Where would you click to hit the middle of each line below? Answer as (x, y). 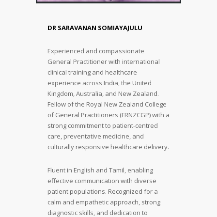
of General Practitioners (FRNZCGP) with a (108, 115)
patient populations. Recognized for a (103, 191)
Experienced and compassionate (96, 51)
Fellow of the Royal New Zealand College (107, 104)
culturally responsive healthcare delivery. (108, 147)
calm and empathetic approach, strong (104, 202)
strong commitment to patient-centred (103, 125)
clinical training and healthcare (92, 72)
